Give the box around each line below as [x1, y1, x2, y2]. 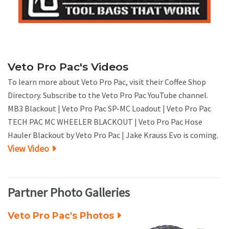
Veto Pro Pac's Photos [8, 210, 114, 221]
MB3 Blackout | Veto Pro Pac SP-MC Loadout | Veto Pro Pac [8, 103, 211, 113]
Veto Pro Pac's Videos [8, 60, 128, 73]
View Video [8, 142, 49, 154]
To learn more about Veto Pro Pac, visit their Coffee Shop [8, 76, 206, 87]
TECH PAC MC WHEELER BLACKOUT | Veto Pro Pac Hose [8, 116, 202, 127]
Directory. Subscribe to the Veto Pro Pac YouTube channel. [8, 89, 208, 100]
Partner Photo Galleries [8, 184, 130, 200]
